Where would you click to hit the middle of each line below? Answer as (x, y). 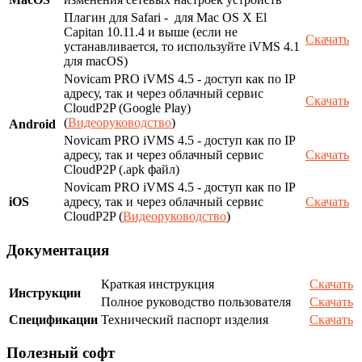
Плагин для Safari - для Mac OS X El (165, 18)
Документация (58, 250)
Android (32, 124)
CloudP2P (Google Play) (127, 108)
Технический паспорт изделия (185, 319)
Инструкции (45, 293)
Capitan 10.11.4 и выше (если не (151, 32)
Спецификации (53, 319)
